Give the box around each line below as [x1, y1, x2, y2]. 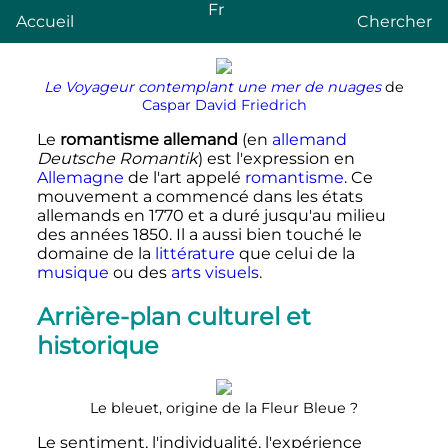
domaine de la [36, 243, 155, 263]
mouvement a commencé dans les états [36, 186, 363, 206]
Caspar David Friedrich [141, 95, 307, 114]
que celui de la [234, 243, 355, 263]
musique [36, 262, 109, 282]
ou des [108, 262, 171, 282]
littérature [154, 243, 235, 263]
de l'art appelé [123, 167, 245, 187]
